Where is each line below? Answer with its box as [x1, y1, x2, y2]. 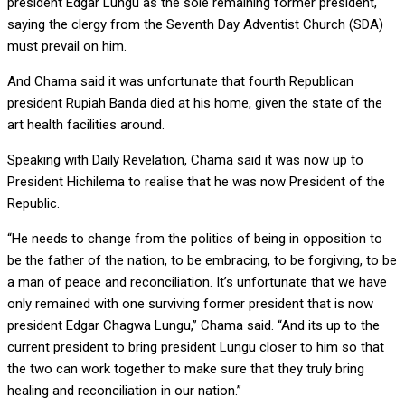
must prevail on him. [7, 38, 127, 55]
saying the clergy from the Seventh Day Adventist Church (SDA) [7, 16, 383, 33]
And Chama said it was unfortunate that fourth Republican [7, 73, 353, 90]
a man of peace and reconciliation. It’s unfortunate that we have [7, 274, 387, 291]
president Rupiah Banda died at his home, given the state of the [7, 95, 382, 112]
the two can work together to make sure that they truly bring [7, 361, 364, 378]
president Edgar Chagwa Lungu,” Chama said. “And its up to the [7, 317, 380, 334]
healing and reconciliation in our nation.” [7, 382, 241, 400]
